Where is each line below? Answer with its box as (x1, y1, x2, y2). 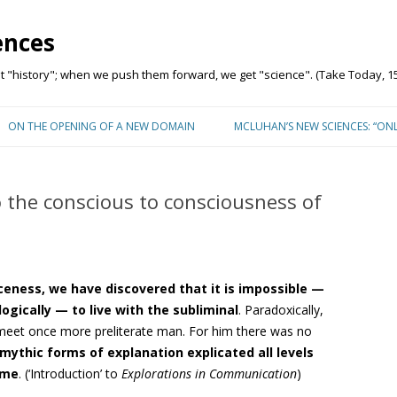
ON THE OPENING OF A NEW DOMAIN (8, 119, 195, 134)
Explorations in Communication (118, 365, 297, 382)
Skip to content (198, 104, 285, 121)
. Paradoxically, (238, 301, 323, 318)
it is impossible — (211, 280, 324, 297)
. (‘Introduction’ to (19, 365, 118, 382)
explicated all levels (187, 344, 314, 361)
